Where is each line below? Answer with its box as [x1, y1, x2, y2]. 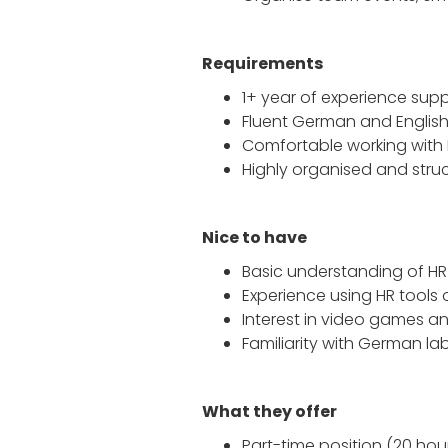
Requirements [202, 52, 323, 75]
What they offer [202, 400, 337, 423]
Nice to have [202, 226, 307, 249]
